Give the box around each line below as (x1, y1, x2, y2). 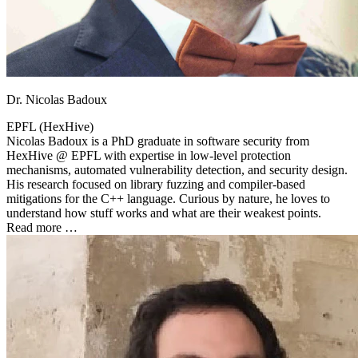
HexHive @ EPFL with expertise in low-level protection (6, 149, 291, 163)
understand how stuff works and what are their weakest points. (6, 206, 321, 221)
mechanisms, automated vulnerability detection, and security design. (6, 163, 348, 177)
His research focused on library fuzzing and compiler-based (6, 177, 305, 192)
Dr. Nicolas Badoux (6, 93, 107, 107)
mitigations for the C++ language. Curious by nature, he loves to (6, 192, 330, 206)
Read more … (6, 221, 78, 235)
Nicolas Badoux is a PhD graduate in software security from (6, 134, 309, 149)
